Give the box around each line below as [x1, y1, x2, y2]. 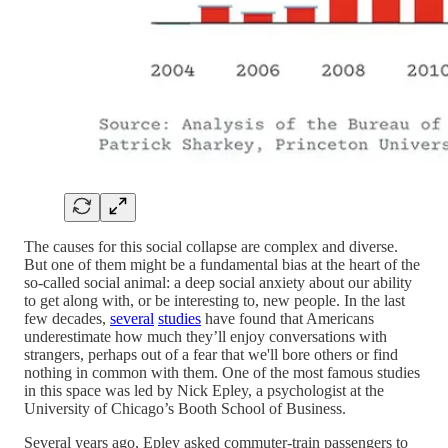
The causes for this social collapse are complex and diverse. [24, 237, 398, 255]
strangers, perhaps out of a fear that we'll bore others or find [24, 345, 398, 363]
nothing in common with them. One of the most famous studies [24, 363, 420, 381]
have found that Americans [201, 309, 374, 327]
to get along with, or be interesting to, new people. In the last [24, 291, 405, 309]
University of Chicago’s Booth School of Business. [24, 399, 346, 417]
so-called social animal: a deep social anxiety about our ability [24, 273, 412, 291]
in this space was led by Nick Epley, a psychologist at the [24, 381, 384, 399]
